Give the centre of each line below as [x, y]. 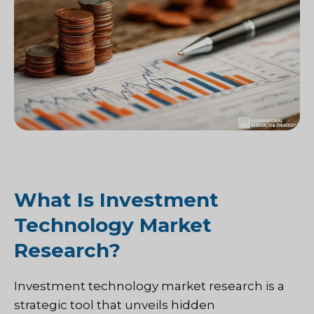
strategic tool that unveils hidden [115, 305]
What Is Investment [116, 200]
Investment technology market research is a [149, 286]
